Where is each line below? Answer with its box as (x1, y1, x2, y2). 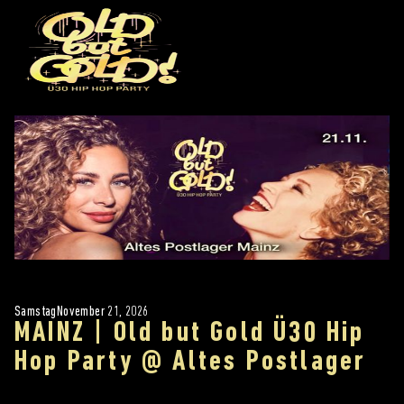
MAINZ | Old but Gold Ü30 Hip (14, 318, 365, 348)
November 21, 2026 (56, 304, 149, 319)
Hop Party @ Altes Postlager (14, 347, 367, 377)
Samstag (14, 304, 57, 319)
